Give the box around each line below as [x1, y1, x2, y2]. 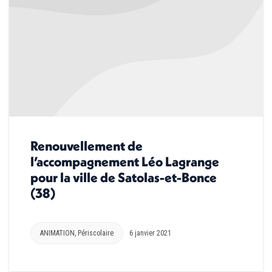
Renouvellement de [30, 137, 143, 155]
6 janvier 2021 [129, 229, 171, 238]
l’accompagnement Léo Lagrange [30, 153, 219, 171]
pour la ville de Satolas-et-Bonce [30, 169, 217, 186]
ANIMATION [40, 229, 75, 238]
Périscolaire [78, 229, 114, 238]
